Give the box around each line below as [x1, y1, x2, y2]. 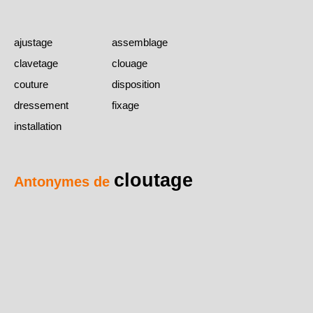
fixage [112, 99, 139, 112]
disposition [112, 78, 160, 91]
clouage [112, 57, 147, 70]
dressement [14, 99, 68, 112]
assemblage [112, 36, 168, 49]
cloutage [114, 169, 193, 191]
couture [14, 78, 48, 91]
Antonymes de [14, 174, 114, 190]
